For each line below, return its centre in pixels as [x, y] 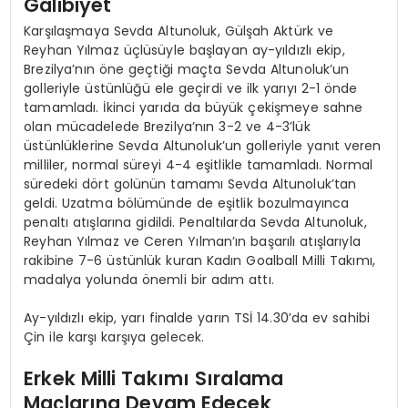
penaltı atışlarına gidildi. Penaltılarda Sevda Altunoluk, [195, 222]
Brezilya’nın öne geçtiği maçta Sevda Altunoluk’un [187, 69]
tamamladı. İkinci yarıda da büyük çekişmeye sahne [194, 107]
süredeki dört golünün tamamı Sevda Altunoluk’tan [190, 184]
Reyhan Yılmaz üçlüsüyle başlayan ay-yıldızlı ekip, [184, 50]
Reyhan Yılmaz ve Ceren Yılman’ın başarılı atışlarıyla [192, 241]
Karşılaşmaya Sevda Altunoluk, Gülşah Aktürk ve [179, 31]
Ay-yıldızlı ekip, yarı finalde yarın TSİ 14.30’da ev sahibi [197, 317]
